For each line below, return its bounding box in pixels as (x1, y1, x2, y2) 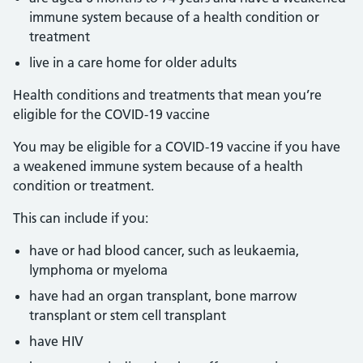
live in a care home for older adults (29, 54, 237, 70)
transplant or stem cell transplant (29, 307, 226, 323)
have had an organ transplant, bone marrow (29, 288, 297, 304)
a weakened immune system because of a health (13, 158, 303, 174)
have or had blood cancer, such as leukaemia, (29, 242, 299, 258)
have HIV (29, 333, 83, 349)
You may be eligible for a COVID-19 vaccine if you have (13, 139, 340, 155)
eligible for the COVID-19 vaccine (13, 106, 210, 122)
